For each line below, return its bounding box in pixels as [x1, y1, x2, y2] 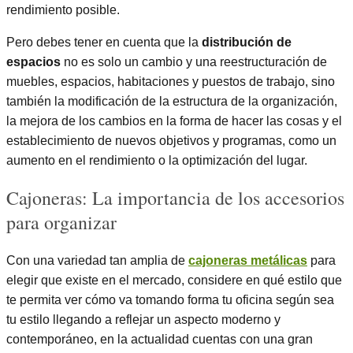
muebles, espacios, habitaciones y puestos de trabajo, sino [6, 75, 335, 89]
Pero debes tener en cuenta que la [6, 35, 202, 50]
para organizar [6, 210, 117, 236]
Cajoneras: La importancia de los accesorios [6, 185, 344, 211]
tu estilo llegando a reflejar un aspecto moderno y [6, 313, 281, 327]
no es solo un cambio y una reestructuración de [61, 55, 327, 69]
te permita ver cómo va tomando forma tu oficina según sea [6, 293, 334, 307]
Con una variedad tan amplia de [6, 254, 188, 268]
